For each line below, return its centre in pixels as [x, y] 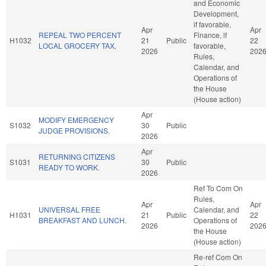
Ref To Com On [218, 188]
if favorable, [212, 24]
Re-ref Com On [218, 256]
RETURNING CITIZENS [77, 156]
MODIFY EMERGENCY [76, 119]
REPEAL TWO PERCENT [80, 34]
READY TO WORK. [69, 167]
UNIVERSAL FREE [69, 209]
